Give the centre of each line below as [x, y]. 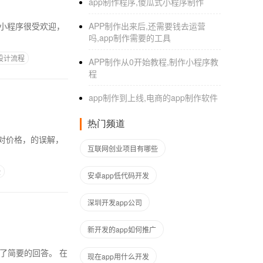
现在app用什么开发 [118, 256]
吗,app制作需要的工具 [130, 38]
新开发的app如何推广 [122, 229]
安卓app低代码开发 [118, 175]
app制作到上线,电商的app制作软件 [153, 97]
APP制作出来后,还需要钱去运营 [147, 26]
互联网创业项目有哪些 [123, 148]
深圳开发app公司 [115, 202]
